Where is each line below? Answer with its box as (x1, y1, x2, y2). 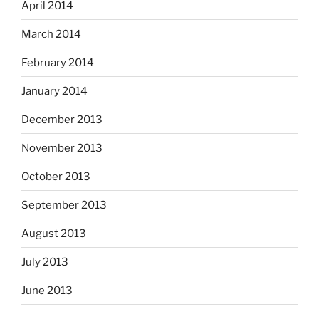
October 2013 (21, 169, 90, 183)
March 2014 (21, 27, 81, 41)
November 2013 (21, 141, 103, 155)
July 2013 (21, 255, 68, 268)
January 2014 (21, 84, 88, 98)
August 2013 (21, 226, 86, 240)
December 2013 (21, 113, 103, 126)
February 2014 (21, 56, 94, 69)
